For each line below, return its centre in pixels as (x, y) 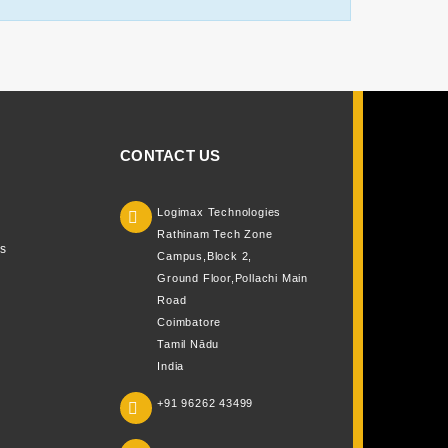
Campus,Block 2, (205, 256)
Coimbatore (189, 322)
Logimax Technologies (219, 212)
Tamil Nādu (188, 344)
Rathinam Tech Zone (215, 234)
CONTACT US (170, 155)
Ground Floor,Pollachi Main (232, 278)
